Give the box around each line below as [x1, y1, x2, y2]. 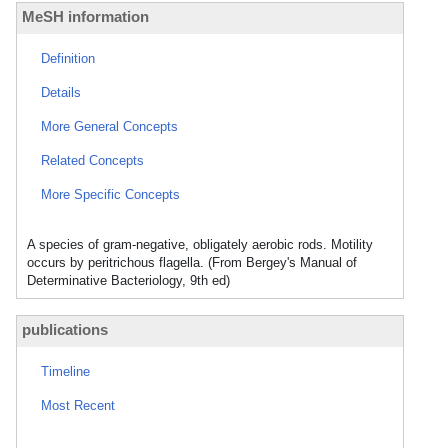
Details [41, 85, 81, 100]
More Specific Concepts [41, 187, 180, 202]
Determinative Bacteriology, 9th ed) [27, 273, 230, 288]
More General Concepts [41, 119, 178, 134]
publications [22, 321, 108, 338]
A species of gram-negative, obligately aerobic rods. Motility [27, 237, 373, 252]
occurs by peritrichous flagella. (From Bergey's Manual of [27, 255, 357, 270]
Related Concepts [41, 153, 144, 168]
